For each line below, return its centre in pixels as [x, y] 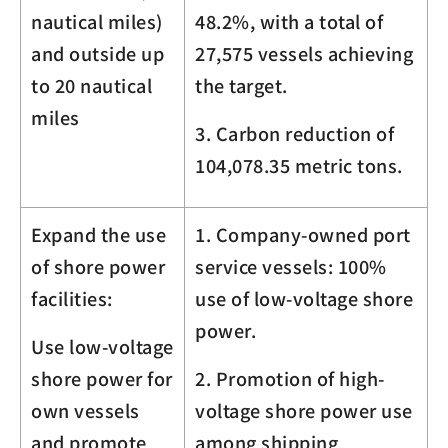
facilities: [72, 297]
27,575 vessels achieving [304, 52]
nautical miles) [97, 20]
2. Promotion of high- [290, 377]
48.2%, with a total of [289, 20]
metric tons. [348, 164]
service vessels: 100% [291, 265]
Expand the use [98, 233]
